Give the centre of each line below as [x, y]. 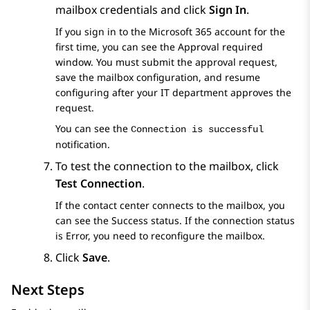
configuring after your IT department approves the [173, 93]
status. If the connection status [221, 221]
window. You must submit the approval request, [166, 62]
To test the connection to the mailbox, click [167, 166]
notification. [83, 145]
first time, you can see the [117, 47]
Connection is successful [197, 130]
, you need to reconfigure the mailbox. [176, 236]
